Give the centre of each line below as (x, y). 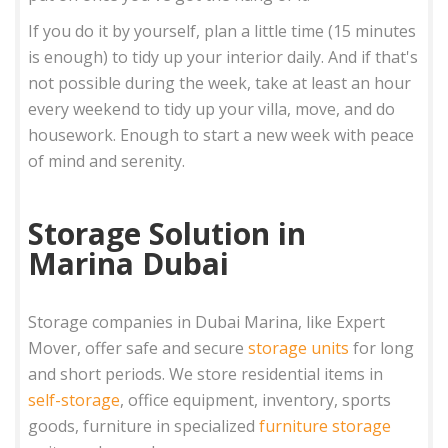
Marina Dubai (129, 263)
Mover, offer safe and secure (138, 347)
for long (382, 347)
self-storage (74, 399)
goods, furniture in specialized (144, 425)
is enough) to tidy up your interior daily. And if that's (223, 56)
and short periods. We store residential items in (206, 373)
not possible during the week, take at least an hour (220, 82)
